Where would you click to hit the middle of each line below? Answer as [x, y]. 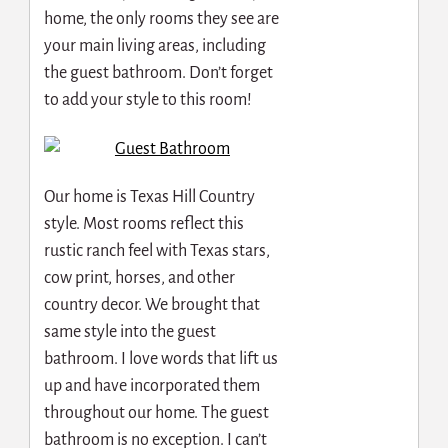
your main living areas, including [154, 45]
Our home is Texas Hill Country [149, 197]
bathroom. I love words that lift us [160, 359]
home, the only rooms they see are [161, 18]
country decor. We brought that [151, 305]
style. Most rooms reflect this [143, 224]
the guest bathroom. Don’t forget [158, 72]
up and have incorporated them [151, 386]
